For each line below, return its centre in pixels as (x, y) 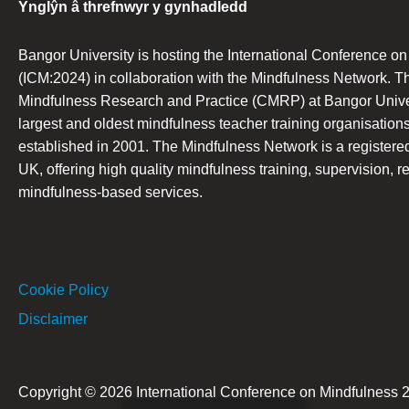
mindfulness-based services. (110, 193)
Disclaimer (53, 320)
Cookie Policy (63, 290)
